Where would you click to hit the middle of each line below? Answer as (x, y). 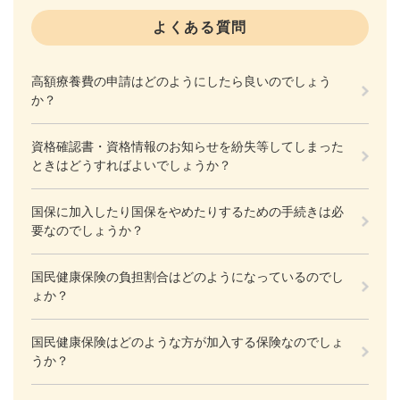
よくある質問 (200, 27)
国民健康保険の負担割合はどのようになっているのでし (187, 276)
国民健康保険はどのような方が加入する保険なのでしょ (187, 342)
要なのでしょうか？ (87, 230)
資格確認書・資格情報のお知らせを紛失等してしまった (187, 146)
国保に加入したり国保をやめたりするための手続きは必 (187, 211)
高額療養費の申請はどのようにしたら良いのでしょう (181, 81)
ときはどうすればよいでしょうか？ (131, 165)
